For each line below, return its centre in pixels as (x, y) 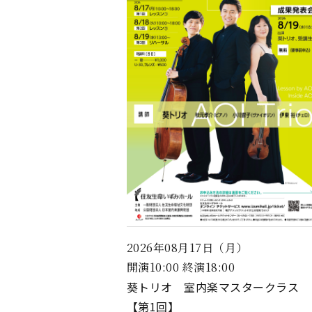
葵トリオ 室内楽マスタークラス (213, 287)
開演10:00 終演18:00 (181, 267)
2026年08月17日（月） (187, 248)
